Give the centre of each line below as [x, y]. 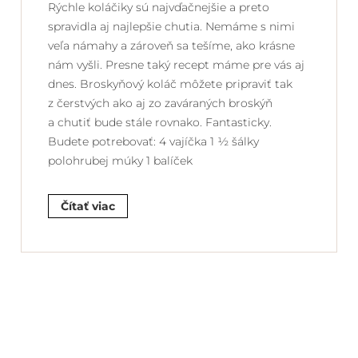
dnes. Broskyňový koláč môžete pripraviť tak [170, 84]
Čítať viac [88, 207]
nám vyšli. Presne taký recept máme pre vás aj [176, 65]
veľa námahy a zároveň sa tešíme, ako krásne [171, 46]
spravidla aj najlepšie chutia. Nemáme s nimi [171, 27]
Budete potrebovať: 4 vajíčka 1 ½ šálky [153, 142]
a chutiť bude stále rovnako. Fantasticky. [160, 123]
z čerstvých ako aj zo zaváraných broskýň [160, 103]
